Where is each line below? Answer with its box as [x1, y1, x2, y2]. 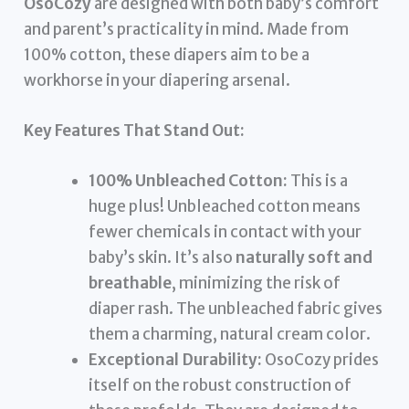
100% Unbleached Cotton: [89, 171, 288, 192]
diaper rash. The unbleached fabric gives [89, 299, 383, 320]
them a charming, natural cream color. [89, 324, 372, 345]
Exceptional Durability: [89, 350, 263, 371]
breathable [89, 273, 173, 294]
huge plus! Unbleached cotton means [89, 196, 362, 217]
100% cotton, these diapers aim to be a [24, 45, 310, 65]
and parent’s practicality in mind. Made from [24, 19, 350, 39]
